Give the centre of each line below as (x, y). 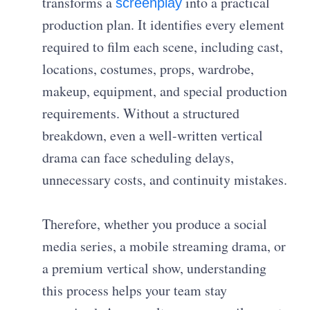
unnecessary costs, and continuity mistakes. (165, 179)
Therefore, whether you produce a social (155, 224)
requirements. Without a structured (141, 113)
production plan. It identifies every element (164, 24)
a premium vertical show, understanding (155, 268)
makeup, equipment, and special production (165, 91)
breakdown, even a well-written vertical (153, 135)
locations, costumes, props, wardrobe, (148, 69)
